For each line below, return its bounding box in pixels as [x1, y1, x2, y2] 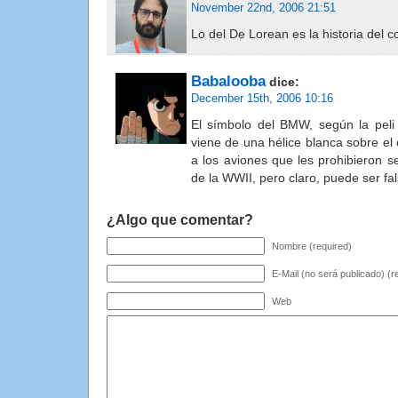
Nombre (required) [272, 241, 352, 252]
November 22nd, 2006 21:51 [191, 2, 336, 15]
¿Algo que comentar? [107, 212, 253, 228]
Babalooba [191, 73, 266, 91]
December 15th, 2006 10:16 [191, 92, 333, 106]
